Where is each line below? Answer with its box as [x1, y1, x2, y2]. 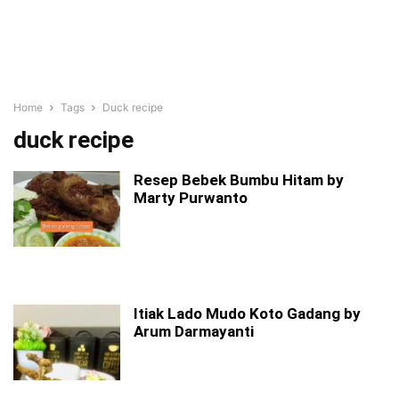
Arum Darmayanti [134, 322, 254, 340]
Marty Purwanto [134, 189, 248, 207]
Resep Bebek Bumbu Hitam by [134, 171, 344, 189]
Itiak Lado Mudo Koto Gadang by [134, 305, 361, 322]
